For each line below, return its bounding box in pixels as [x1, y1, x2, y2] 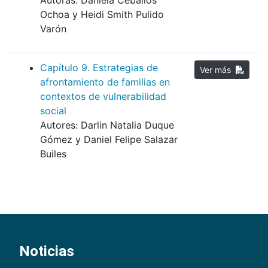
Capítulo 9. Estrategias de [40, 62, 158, 74]
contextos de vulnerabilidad [40, 90, 166, 103]
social [40, 105, 66, 117]
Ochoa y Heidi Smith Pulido [40, 8, 164, 21]
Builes [40, 148, 66, 160]
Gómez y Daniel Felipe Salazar [40, 133, 178, 146]
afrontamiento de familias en [40, 76, 170, 89]
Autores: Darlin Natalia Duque [40, 119, 174, 132]
